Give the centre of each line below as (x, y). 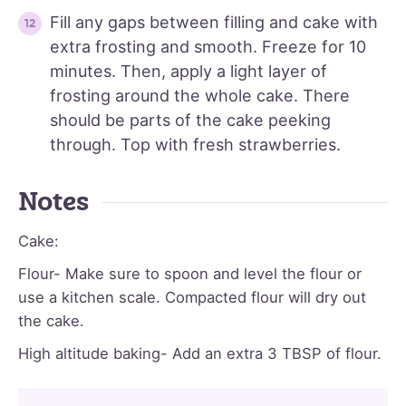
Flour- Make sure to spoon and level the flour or (190, 274)
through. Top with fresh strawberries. (195, 145)
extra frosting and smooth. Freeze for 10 (208, 47)
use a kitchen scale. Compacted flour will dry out (192, 298)
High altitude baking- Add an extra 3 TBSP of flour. (200, 354)
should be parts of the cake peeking (190, 121)
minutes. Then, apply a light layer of (188, 72)
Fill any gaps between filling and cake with (214, 23)
